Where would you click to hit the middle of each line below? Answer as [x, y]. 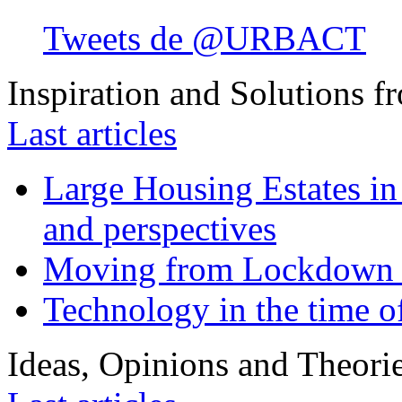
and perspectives [160, 228]
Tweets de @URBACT [205, 38]
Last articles [92, 133]
